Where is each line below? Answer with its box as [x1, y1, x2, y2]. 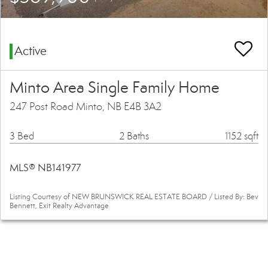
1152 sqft [225, 130, 258, 143]
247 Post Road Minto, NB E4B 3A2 [10, 100, 162, 114]
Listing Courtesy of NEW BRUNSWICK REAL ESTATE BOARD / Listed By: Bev [10, 192, 258, 202]
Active [14, 43, 47, 59]
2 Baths [118, 130, 149, 143]
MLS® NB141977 [10, 162, 81, 175]
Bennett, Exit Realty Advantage [10, 201, 109, 211]
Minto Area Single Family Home [10, 78, 220, 98]
